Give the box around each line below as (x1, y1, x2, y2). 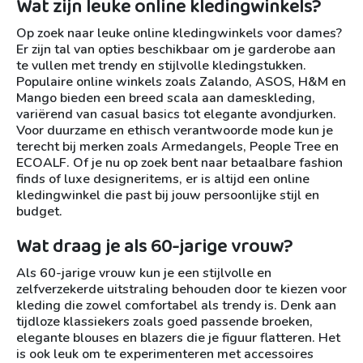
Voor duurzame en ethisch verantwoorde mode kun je (16, 122, 333, 140)
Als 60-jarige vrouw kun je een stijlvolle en (16, 264, 271, 283)
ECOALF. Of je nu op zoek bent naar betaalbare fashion (16, 154, 343, 173)
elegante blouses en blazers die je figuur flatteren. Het (16, 329, 340, 348)
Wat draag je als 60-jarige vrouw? (16, 232, 293, 263)
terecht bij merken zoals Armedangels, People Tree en (16, 138, 339, 156)
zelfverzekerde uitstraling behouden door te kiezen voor (16, 280, 347, 299)
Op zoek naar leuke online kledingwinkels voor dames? (16, 24, 342, 43)
